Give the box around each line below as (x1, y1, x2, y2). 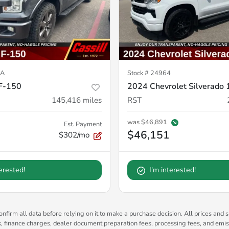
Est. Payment (64, 120, 102, 129)
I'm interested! (149, 165, 196, 175)
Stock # (127, 68, 150, 78)
